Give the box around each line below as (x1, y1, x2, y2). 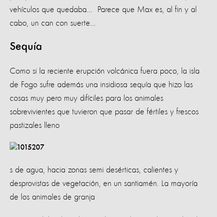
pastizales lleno (10, 121, 60, 130)
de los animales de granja (10, 192, 95, 201)
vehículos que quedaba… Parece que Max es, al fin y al (10, 5, 197, 14)
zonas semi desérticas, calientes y (68, 165, 178, 174)
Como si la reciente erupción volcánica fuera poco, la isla (10, 66, 200, 76)
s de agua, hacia (10, 165, 68, 174)
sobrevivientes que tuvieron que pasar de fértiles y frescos (10, 107, 199, 116)
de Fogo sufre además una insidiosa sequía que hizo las (10, 80, 193, 89)
